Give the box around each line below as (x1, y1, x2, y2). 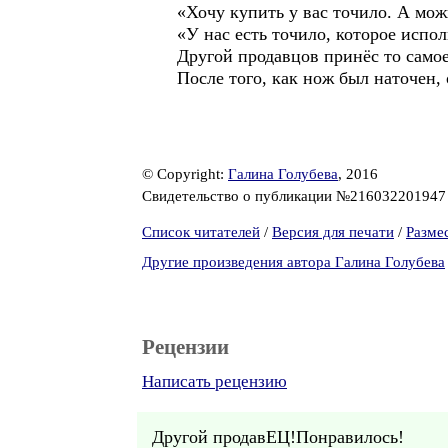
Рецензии (142, 335, 229, 359)
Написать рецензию (142, 372, 287, 391)
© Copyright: (142, 166, 228, 182)
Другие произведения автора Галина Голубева (142, 254, 445, 270)
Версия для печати (272, 224, 394, 240)
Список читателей (142, 224, 260, 240)
